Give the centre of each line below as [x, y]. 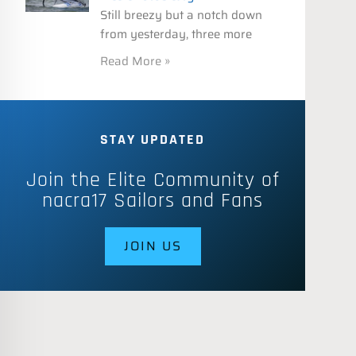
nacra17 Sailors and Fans [153, 201]
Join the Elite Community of [153, 180]
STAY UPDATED [153, 140]
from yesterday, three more [176, 35]
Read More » [135, 62]
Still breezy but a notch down [181, 15]
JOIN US [153, 246]
